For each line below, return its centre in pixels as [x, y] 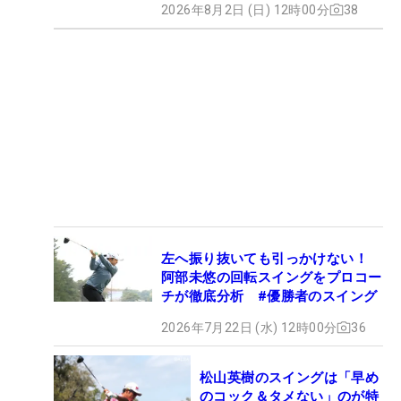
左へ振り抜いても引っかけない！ [264, 258]
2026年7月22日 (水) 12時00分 [249, 327]
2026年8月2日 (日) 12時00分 [245, 9]
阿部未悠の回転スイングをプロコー [272, 277]
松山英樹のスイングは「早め [290, 377]
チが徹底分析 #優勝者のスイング [269, 296]
